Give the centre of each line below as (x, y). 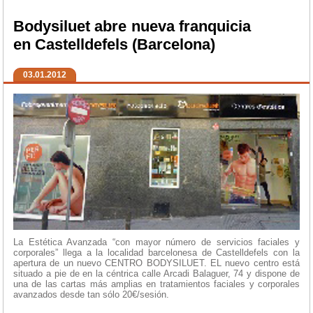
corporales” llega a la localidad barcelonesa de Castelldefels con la (156, 253)
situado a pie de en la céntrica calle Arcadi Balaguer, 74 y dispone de (156, 274)
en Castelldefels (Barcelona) (114, 45)
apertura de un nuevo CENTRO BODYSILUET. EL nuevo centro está (156, 263)
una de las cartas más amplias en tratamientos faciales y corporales (156, 284)
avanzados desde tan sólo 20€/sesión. (91, 295)
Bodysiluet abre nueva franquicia (132, 27)
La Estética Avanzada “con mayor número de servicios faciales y (156, 242)
